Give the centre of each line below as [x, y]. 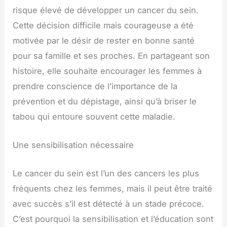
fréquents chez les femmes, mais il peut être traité [113, 189]
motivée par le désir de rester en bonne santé [104, 40]
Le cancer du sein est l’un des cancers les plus [106, 174]
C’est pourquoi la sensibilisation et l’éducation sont [113, 219]
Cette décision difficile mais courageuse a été [103, 25]
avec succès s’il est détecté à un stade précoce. [109, 204]
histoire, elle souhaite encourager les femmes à [107, 71]
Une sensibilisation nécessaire [73, 145]
